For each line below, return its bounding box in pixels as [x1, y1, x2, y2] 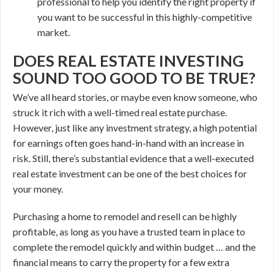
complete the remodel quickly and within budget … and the [13, 241, 256, 253]
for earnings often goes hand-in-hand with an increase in [13, 137, 244, 149]
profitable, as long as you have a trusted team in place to [13, 226, 245, 237]
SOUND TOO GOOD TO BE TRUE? [13, 68, 256, 87]
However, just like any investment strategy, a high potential [13, 122, 257, 133]
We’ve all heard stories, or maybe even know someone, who [13, 91, 257, 103]
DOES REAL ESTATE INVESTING [13, 51, 244, 70]
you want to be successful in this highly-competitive [37, 11, 252, 23]
